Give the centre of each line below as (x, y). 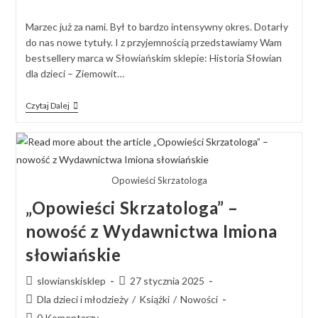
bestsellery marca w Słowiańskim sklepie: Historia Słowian (153, 57)
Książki (154, 300)
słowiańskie (73, 255)
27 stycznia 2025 (167, 281)
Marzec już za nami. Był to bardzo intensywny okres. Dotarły (157, 26)
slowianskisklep (71, 281)
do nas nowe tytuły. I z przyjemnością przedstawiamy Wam (153, 42)
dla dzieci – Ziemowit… (75, 73)
